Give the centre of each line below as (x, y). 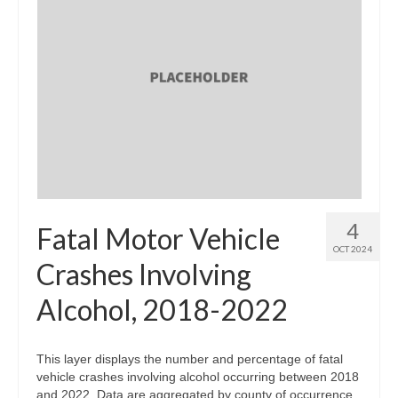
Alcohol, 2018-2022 (162, 309)
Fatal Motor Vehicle (158, 238)
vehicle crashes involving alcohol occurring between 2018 (198, 376)
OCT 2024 (353, 248)
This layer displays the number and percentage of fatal (190, 358)
